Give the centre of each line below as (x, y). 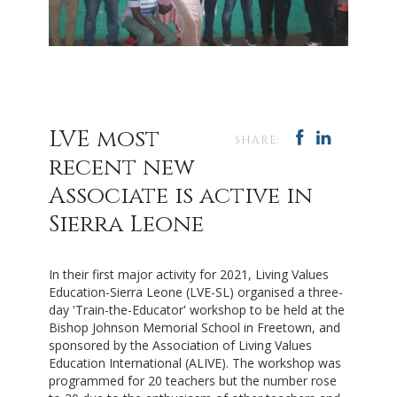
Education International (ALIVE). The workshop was (195, 363)
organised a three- (290, 292)
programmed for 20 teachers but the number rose (193, 381)
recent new (122, 168)
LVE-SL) (214, 292)
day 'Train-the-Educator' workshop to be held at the (197, 310)
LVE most (104, 140)
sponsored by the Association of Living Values (180, 346)
